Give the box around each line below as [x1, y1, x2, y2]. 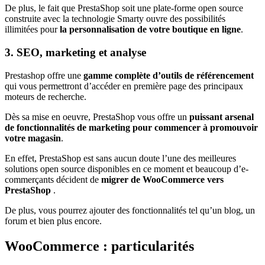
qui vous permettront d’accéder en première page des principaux [5, 80, 243, 91]
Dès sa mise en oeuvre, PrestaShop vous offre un [5, 111, 189, 122]
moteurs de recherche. [5, 91, 86, 102]
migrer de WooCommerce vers [101, 174, 224, 185]
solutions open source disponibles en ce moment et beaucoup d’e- [5, 163, 248, 174]
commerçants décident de [5, 174, 101, 185]
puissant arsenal [189, 111, 254, 122]
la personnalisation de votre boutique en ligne [60, 24, 241, 35]
